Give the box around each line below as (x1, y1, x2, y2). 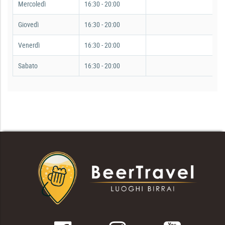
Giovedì (18, 19, 39, 29)
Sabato (18, 60, 38, 70)
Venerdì (18, 40, 40, 50)
